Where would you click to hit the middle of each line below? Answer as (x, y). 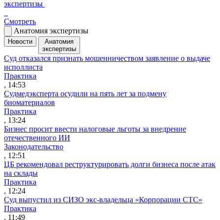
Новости (20, 41)
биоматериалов (29, 102)
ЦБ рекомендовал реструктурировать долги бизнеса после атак (110, 164)
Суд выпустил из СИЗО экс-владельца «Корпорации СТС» (103, 199)
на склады (21, 173)
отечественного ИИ (37, 137)
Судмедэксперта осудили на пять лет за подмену (85, 93)
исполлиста (23, 67)
